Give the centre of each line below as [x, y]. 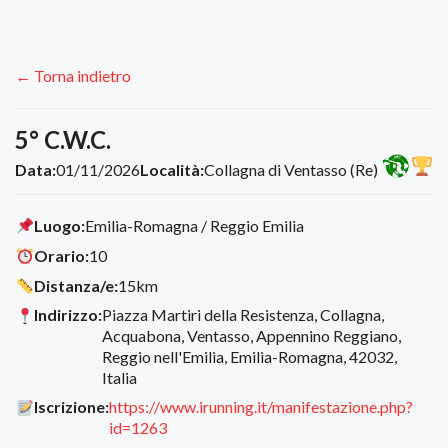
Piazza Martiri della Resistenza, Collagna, [243, 315]
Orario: [62, 255]
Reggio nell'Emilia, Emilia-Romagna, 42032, [250, 357]
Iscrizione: [72, 407]
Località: [172, 170]
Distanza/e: [76, 285]
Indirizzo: [68, 315]
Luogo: [60, 226]
